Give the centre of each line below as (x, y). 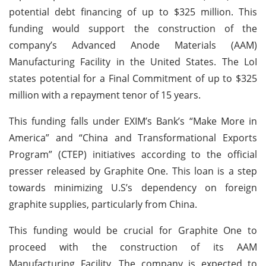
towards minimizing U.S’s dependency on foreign (133, 187)
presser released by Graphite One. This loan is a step (133, 171)
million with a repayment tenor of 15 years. (105, 95)
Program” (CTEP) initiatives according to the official (133, 154)
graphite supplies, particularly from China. (103, 204)
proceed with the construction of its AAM (133, 247)
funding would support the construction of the (133, 28)
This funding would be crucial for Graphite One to (133, 230)
